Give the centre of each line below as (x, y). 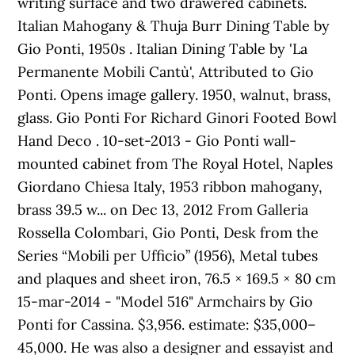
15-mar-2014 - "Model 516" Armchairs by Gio (166, 302)
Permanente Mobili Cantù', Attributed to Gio (166, 72)
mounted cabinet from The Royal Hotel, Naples (176, 164)
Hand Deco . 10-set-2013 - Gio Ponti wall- (157, 141)
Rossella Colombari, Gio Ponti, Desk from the (168, 233)
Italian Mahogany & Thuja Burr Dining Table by (174, 26)
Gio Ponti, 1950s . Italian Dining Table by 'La (163, 49)
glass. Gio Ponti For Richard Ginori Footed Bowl (177, 118)
